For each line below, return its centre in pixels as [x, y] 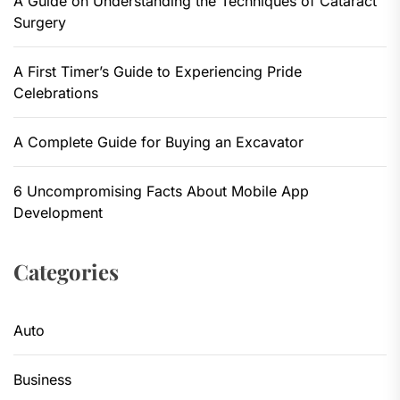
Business [42, 379]
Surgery [40, 22]
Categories [66, 271]
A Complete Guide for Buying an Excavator [158, 142]
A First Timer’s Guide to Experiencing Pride [158, 71]
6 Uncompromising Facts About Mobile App [161, 191]
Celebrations [56, 92]
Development [58, 212]
